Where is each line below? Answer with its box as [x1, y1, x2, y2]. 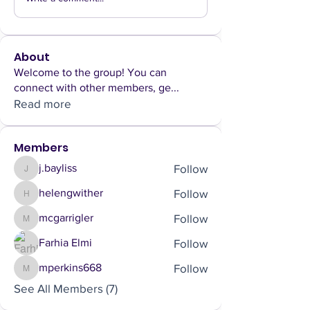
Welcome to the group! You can [14, 66, 167, 78]
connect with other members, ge [14, 82, 171, 93]
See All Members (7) [14, 282, 118, 295]
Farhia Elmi [39, 237, 92, 248]
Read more [14, 97, 71, 110]
